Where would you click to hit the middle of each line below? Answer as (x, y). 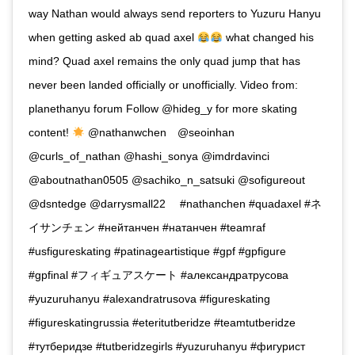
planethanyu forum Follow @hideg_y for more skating (163, 109)
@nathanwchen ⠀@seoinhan (159, 133)
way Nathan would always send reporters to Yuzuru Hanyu (175, 14)
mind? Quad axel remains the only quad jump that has (164, 61)
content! (50, 133)
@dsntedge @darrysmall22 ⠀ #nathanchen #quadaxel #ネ (175, 204)
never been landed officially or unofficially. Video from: (163, 85)
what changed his (268, 38)
